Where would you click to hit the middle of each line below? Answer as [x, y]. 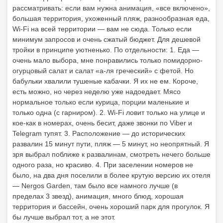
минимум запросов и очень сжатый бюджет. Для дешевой [107, 39]
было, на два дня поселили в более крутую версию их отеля [111, 175]
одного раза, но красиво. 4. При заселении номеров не [103, 165]
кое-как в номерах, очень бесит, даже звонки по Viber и [102, 123]
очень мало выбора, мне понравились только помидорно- [108, 60]
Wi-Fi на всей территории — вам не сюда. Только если [102, 29]
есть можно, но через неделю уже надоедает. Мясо [97, 92]
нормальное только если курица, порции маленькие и [101, 102]
